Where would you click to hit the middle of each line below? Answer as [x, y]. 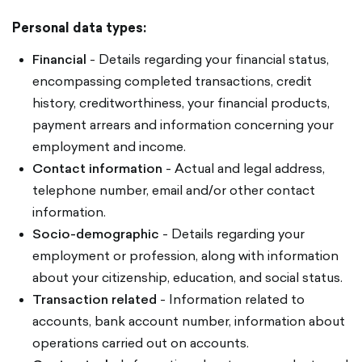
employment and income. [109, 146]
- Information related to [231, 299]
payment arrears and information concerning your [183, 124]
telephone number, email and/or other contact [174, 190]
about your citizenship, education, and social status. [187, 277]
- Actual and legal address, [244, 168]
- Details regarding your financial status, [209, 59]
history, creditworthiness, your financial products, [181, 103]
